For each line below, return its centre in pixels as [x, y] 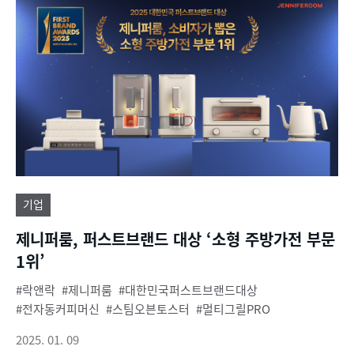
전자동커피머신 [61, 309]
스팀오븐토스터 [151, 309]
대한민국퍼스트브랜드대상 [191, 290]
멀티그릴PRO [236, 309]
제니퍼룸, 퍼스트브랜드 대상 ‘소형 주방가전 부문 [175, 239]
